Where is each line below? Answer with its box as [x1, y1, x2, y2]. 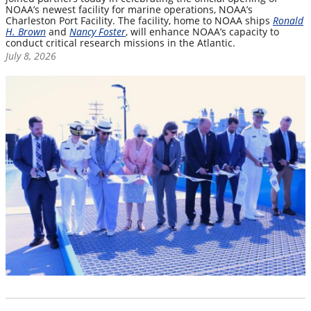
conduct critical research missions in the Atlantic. [6, 35, 235, 49]
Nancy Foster [69, 24, 126, 38]
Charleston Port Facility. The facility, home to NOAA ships [6, 13, 273, 27]
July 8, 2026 [6, 49, 56, 63]
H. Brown [6, 24, 46, 38]
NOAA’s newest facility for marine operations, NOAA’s [6, 2, 253, 16]
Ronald [273, 13, 303, 27]
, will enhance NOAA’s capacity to [126, 24, 279, 38]
